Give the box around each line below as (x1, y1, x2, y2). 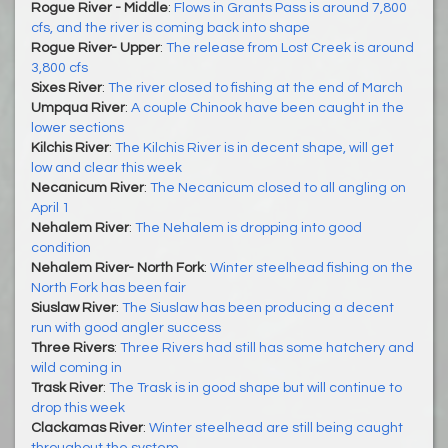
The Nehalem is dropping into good (135, 220, 362, 235)
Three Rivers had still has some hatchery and (120, 340, 414, 355)
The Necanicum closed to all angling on (150, 180, 406, 195)
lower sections (31, 120, 124, 135)
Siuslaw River (31, 300, 116, 315)
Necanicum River (31, 180, 144, 195)
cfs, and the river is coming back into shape (31, 20, 310, 35)
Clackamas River (31, 420, 143, 435)
